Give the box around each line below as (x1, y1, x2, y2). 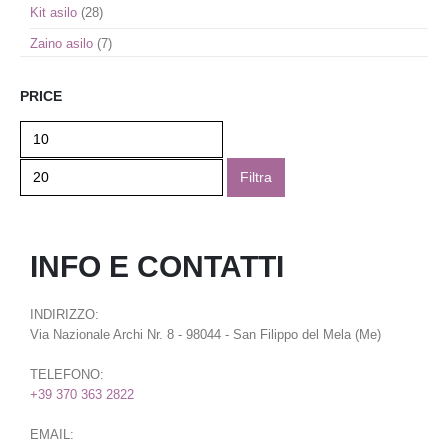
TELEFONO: (30, 368, 104, 382)
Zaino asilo (30, 36, 93, 51)
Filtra (240, 169, 272, 185)
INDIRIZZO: (30, 308, 99, 322)
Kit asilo (30, 5, 77, 20)
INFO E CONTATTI (30, 250, 284, 283)
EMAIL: (30, 428, 74, 442)
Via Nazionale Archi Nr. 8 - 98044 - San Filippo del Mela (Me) (30, 328, 381, 342)
